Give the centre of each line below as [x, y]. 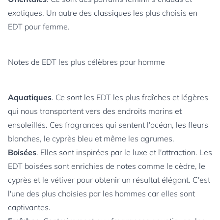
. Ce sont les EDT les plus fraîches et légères [130, 97]
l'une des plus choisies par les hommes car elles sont [101, 193]
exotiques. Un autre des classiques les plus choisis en [103, 13]
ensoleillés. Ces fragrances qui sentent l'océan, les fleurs [108, 125]
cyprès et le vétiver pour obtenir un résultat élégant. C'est [109, 180]
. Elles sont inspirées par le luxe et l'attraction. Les [124, 152]
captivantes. [29, 207]
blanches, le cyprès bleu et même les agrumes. [91, 138]
